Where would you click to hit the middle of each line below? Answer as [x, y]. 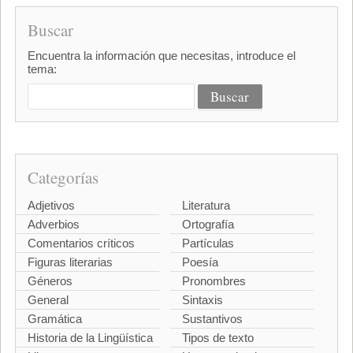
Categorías [63, 178]
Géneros [50, 281]
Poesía [200, 262]
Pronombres [214, 281]
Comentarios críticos [81, 243]
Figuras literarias [70, 262]
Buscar [50, 30]
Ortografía [208, 225]
